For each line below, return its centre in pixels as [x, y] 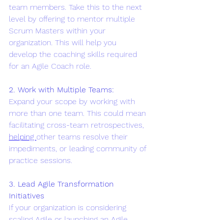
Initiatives [27, 195]
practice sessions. [41, 160]
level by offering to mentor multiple [73, 19]
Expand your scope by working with [73, 101]
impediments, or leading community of [79, 148]
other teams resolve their [83, 137]
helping [23, 137]
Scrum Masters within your [58, 30]
